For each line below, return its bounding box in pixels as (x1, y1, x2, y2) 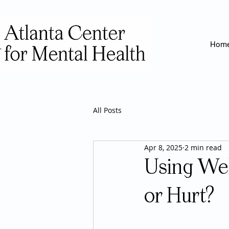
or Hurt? (144, 186, 214, 207)
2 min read (185, 142, 222, 152)
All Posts (93, 105, 122, 115)
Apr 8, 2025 (144, 142, 182, 152)
